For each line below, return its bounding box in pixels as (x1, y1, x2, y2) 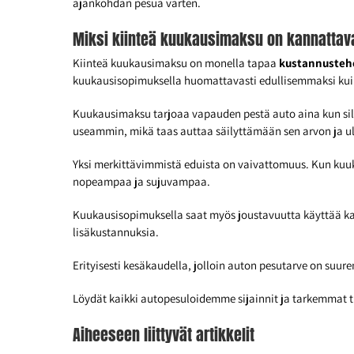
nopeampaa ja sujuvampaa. (73, 174, 210, 190)
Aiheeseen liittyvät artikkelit (73, 322, 254, 348)
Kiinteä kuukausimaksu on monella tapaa (73, 55, 279, 71)
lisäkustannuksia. (73, 224, 159, 240)
